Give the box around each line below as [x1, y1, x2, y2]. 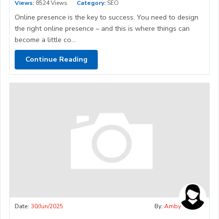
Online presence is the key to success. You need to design [15, 12, 198, 22]
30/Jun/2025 [31, 202, 63, 210]
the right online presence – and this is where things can [15, 23, 190, 33]
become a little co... [15, 34, 76, 44]
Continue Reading [25, 54, 88, 65]
